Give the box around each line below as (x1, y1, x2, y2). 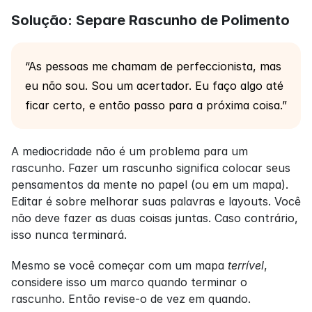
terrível (228, 258, 264, 273)
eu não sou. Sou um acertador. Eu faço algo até (25, 79, 283, 93)
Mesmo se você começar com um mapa (11, 258, 228, 273)
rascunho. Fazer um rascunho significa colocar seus (11, 161, 290, 175)
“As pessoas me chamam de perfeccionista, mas (25, 59, 281, 74)
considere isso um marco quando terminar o (11, 275, 247, 290)
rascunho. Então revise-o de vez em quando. (11, 292, 251, 306)
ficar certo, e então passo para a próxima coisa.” (25, 98, 287, 113)
